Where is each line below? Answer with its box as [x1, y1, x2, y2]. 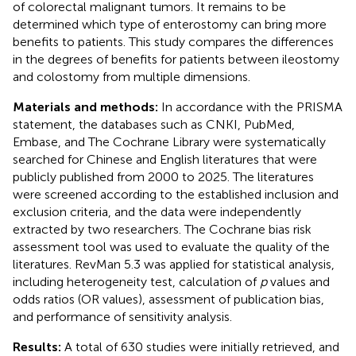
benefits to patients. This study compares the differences [13, 33, 334, 49]
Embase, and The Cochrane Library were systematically [13, 133, 326, 149]
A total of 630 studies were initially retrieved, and [64, 339, 339, 354]
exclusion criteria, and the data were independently [13, 203, 301, 219]
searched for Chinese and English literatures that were [13, 151, 317, 167]
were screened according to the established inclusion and [13, 186, 339, 202]
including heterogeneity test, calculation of [13, 273, 260, 289]
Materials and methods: [13, 99, 161, 114]
